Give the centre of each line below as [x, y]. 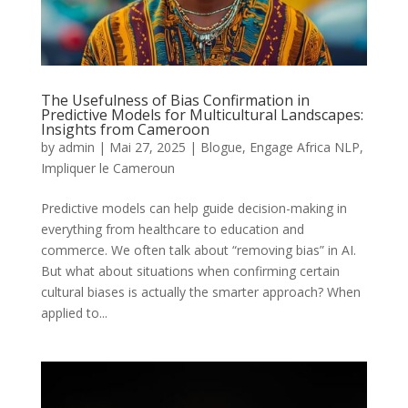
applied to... [74, 312]
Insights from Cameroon [125, 129]
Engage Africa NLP [304, 147]
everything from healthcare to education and [172, 229]
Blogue [221, 147]
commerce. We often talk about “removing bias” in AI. [198, 250]
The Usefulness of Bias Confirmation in [175, 100]
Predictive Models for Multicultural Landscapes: [202, 114]
